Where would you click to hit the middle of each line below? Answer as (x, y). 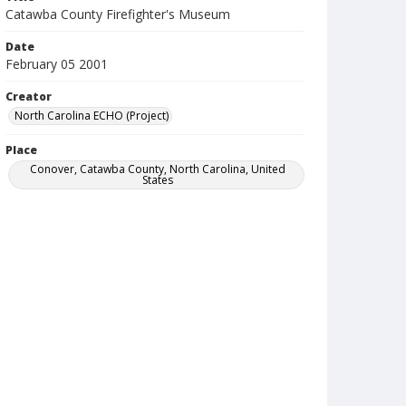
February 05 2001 (57, 64)
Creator (29, 97)
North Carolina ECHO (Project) (92, 116)
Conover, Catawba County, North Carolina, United (157, 169)
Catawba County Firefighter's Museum (118, 14)
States (157, 180)
